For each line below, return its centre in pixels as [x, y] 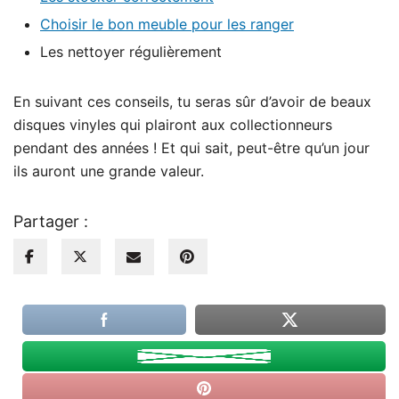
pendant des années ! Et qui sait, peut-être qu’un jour [191, 147]
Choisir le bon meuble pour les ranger [167, 24]
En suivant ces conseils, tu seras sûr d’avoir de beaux [192, 101]
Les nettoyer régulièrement [131, 51]
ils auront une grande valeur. [109, 171]
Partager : [51, 221]
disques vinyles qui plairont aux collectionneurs [173, 124]
